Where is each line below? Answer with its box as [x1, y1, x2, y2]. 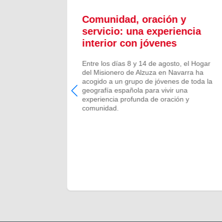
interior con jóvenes [82, 38, 177, 49]
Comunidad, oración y [82, 14, 186, 25]
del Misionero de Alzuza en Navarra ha [82, 68, 204, 77]
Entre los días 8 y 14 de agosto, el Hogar [82, 59, 211, 68]
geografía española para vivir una [82, 86, 188, 95]
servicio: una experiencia [82, 26, 201, 37]
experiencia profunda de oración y [82, 95, 189, 104]
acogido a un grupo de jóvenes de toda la [82, 77, 213, 86]
